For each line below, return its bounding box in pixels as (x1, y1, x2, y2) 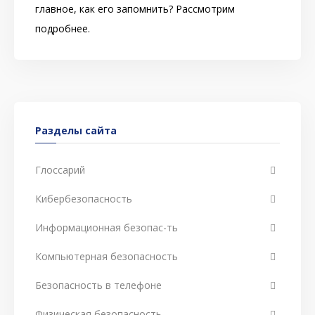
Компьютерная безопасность (35, 250, 178, 263)
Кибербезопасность (35, 192, 132, 205)
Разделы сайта (35, 124, 117, 137)
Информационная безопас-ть (35, 221, 178, 234)
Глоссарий (35, 163, 85, 176)
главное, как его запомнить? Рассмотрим (35, 1, 235, 15)
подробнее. (35, 21, 90, 35)
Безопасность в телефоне (35, 278, 162, 292)
